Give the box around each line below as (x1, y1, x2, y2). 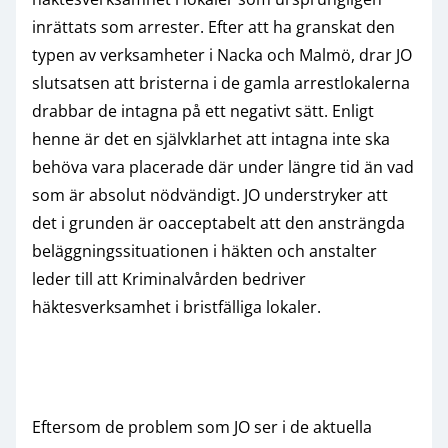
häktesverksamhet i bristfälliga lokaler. (32, 295, 321, 318)
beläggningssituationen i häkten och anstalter (32, 239, 377, 262)
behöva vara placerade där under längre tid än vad (32, 155, 414, 178)
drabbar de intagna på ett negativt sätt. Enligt (32, 99, 374, 122)
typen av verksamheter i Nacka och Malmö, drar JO (32, 43, 412, 66)
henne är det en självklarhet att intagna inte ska (32, 127, 390, 150)
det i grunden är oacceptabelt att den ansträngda (32, 211, 405, 234)
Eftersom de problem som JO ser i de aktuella (32, 415, 372, 438)
